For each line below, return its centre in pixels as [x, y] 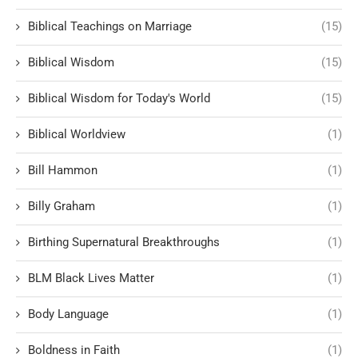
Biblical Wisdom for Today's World [119, 98]
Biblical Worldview [77, 134]
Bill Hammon [63, 170]
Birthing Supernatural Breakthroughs [124, 242]
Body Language [68, 314]
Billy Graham [62, 206]
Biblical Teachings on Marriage [110, 26]
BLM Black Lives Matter [91, 278]
